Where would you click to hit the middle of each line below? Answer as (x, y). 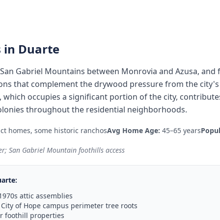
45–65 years (181, 130)
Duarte (39, 49)
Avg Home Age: (134, 130)
